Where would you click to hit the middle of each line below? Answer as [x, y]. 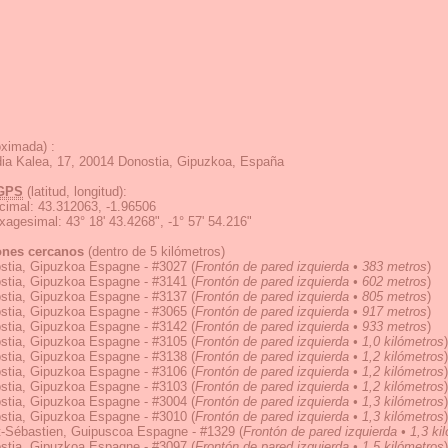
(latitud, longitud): [75, 191]
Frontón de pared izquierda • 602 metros [311, 281]
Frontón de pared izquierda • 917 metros [311, 311]
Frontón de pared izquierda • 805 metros [311, 296]
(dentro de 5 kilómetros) [154, 251]
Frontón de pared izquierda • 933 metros [311, 326]
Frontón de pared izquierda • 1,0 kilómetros [319, 341]
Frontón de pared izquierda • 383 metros [311, 266]
